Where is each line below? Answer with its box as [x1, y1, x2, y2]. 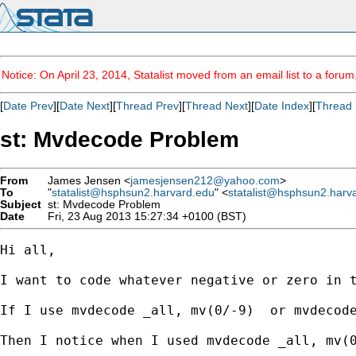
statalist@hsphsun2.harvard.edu [52, 186, 215, 199]
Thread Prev [116, 99, 179, 112]
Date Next [60, 99, 110, 112]
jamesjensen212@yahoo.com [130, 174, 280, 187]
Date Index [254, 99, 309, 112]
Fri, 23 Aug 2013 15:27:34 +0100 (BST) [41, 210, 246, 222]
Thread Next [185, 99, 248, 112]
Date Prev [3, 99, 53, 112]
